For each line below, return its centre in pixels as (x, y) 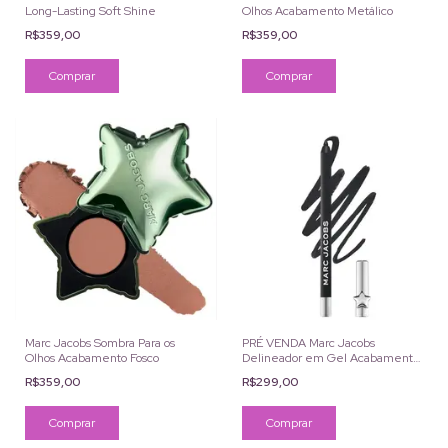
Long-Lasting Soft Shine (90, 11)
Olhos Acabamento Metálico (317, 11)
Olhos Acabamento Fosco (92, 357)
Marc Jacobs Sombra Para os (100, 342)
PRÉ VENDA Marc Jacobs (308, 342)
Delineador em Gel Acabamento (330, 357)
